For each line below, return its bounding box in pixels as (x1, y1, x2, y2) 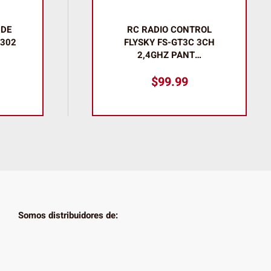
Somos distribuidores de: (18, 208, 118, 222)
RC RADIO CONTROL (127, 23, 212, 36)
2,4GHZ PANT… (137, 48, 201, 62)
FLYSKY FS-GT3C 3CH (124, 36, 215, 49)
